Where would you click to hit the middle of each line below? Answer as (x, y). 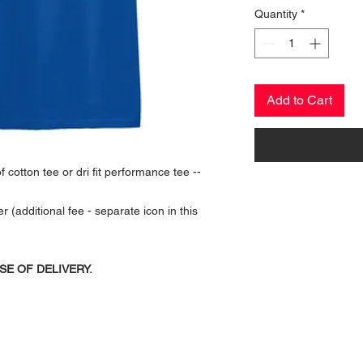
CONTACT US (187, 334)
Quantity (276, 14)
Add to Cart (299, 100)
